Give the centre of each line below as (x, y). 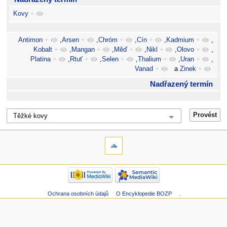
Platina (41, 60)
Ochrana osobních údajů (78, 193)
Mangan (83, 50)
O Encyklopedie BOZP (144, 193)
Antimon (31, 40)
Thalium (150, 60)
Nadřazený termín (181, 84)
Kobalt (43, 50)
